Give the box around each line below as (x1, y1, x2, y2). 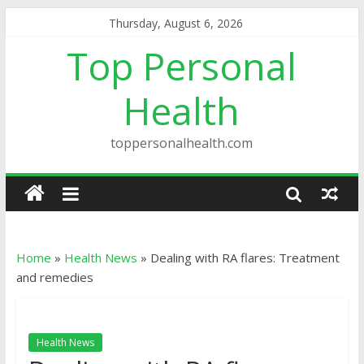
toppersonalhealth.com (110, 134, 253, 152)
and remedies (15, 269, 93, 285)
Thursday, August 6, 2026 (108, 15, 243, 31)
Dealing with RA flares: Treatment (149, 249, 340, 266)
